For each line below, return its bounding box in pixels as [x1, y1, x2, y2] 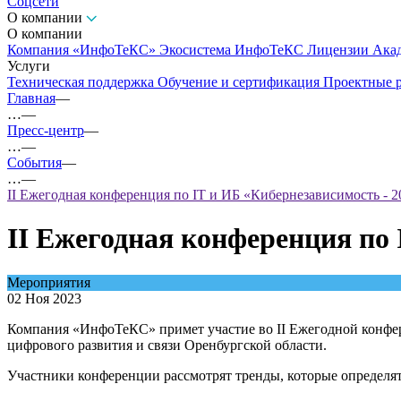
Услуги [7, 58, 50, 73]
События [7, 155, 62, 170]
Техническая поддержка [7, 74, 158, 90]
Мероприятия [7, 274, 90, 290]
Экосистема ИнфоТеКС [159, 42, 307, 57]
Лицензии [307, 42, 372, 57]
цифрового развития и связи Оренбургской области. [7, 337, 327, 353]
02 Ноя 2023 [7, 290, 81, 306]
